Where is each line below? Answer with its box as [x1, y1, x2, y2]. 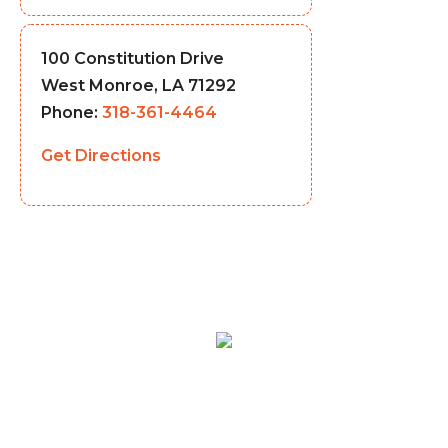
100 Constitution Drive [41, 49, 224, 69]
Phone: [41, 103, 102, 123]
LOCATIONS [151, 366, 248, 387]
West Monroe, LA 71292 [41, 76, 236, 96]
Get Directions [41, 146, 161, 166]
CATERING [288, 366, 375, 387]
